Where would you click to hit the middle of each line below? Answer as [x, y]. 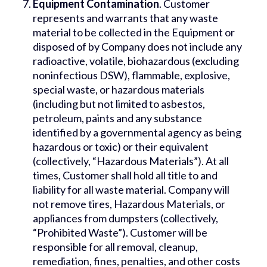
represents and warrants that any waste [125, 18]
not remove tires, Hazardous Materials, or [129, 204]
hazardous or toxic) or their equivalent [121, 147]
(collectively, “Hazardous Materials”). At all [131, 161]
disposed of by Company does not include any [137, 47]
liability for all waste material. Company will [131, 190]
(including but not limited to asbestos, [119, 104]
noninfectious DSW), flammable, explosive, [131, 75]
